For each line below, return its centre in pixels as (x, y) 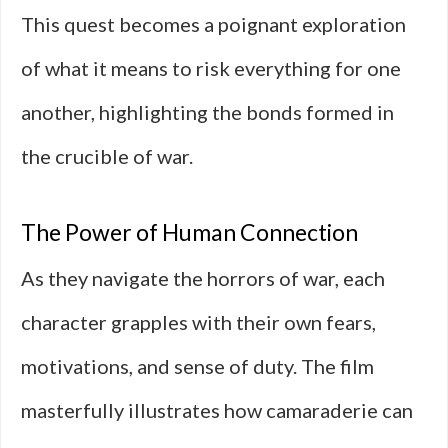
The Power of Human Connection (189, 232)
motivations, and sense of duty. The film (197, 366)
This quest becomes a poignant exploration (213, 24)
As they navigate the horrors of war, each (203, 278)
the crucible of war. (107, 156)
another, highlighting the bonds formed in (207, 112)
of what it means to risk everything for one (211, 68)
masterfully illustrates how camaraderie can (217, 410)
